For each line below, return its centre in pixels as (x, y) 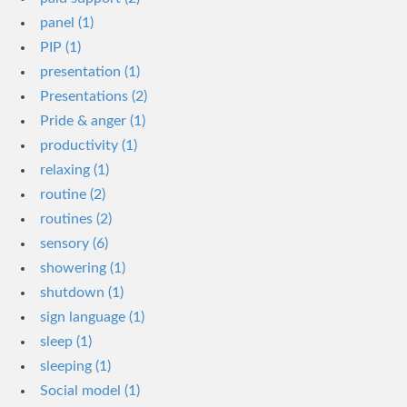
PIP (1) (60, 47)
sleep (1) (66, 342)
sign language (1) (92, 317)
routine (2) (73, 194)
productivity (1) (89, 145)
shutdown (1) (82, 293)
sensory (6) (74, 243)
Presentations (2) (94, 96)
